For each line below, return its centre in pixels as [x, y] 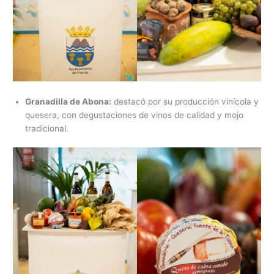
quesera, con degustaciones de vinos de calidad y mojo [135, 115]
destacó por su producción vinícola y [185, 101]
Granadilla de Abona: [68, 101]
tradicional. [47, 128]
